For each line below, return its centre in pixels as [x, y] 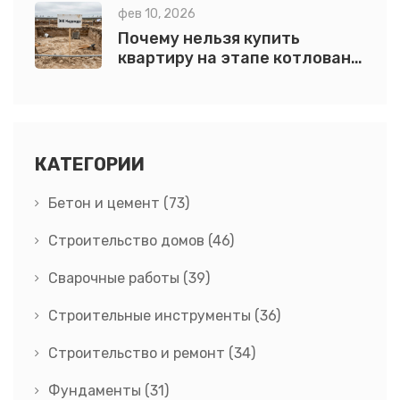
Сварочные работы [116, 278]
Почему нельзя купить [209, 38]
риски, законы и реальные [225, 77]
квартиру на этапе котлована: [242, 58]
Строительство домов [128, 240]
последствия [171, 97]
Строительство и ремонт [138, 353]
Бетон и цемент [106, 203]
